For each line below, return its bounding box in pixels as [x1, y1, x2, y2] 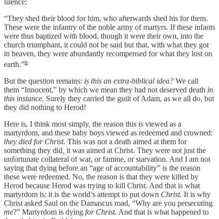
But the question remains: [4, 76, 84, 85]
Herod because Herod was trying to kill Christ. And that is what [4, 181, 200, 190]
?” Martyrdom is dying [13, 207, 85, 216]
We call [174, 76, 198, 85]
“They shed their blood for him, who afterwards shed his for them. [4, 14, 208, 22]
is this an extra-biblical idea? [84, 76, 174, 85]
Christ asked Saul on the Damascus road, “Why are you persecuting [4, 198, 213, 207]
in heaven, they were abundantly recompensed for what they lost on [4, 49, 212, 58]
